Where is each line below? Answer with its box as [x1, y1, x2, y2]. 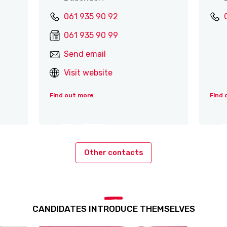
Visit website [63, 68, 112, 78]
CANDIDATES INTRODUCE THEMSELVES [32, 203, 195, 214]
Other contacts [84, 148, 143, 158]
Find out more [49, 92, 94, 99]
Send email [63, 49, 106, 59]
